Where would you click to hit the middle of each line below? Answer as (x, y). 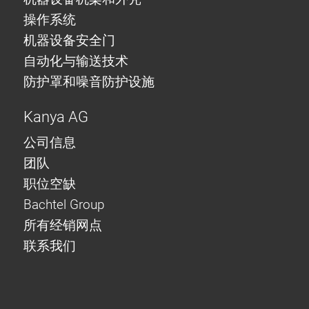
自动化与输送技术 (78, 61)
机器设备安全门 (69, 40)
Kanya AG (56, 117)
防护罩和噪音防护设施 (89, 81)
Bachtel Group (64, 205)
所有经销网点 (63, 226)
